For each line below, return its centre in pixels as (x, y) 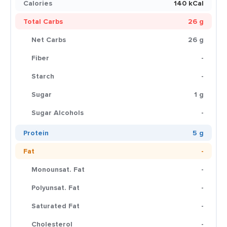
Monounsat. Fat (58, 169)
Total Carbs (43, 21)
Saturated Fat (55, 206)
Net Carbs (49, 40)
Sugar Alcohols (58, 112)
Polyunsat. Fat (55, 187)
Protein (36, 133)
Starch (43, 76)
